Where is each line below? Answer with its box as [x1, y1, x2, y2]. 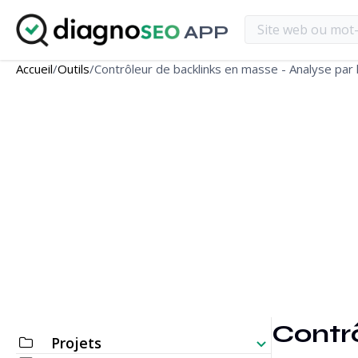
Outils [58, 61, 89, 77]
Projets [51, 333, 101, 352]
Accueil [16, 61, 53, 77]
